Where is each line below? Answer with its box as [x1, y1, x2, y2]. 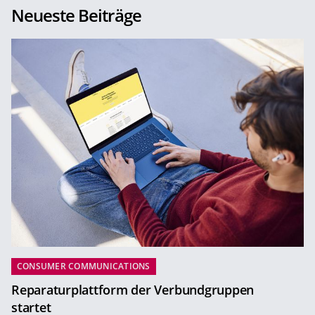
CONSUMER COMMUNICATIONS [17, 260, 150, 273]
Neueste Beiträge [11, 4, 141, 27]
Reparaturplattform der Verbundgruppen [11, 281, 255, 299]
